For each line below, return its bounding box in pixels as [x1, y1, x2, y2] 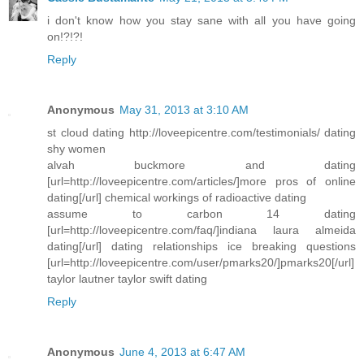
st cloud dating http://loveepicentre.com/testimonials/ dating [47, 126, 356, 140]
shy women [47, 142, 106, 156]
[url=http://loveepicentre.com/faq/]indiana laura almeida [47, 223, 356, 237]
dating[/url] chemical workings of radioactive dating [47, 191, 306, 205]
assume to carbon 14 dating [47, 207, 356, 221]
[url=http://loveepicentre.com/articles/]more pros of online [47, 175, 356, 188]
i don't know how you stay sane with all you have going [47, 14, 356, 28]
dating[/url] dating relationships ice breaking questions [47, 240, 356, 253]
